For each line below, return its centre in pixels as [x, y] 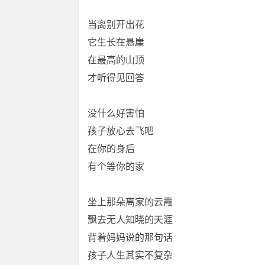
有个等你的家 [116, 167]
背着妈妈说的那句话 [130, 237]
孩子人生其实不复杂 [130, 255]
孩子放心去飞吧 [121, 131]
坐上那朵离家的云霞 [130, 202]
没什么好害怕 [116, 113]
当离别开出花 [116, 25]
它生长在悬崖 [116, 42]
